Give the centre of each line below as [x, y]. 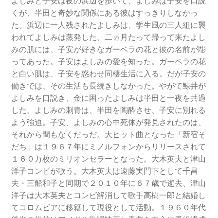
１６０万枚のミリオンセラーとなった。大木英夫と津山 [108, 159]
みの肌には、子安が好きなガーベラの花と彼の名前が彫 [108, 49]
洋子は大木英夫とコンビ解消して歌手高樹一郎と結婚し [108, 195]
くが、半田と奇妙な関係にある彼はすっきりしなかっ [104, 13]
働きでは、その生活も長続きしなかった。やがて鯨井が [108, 86]
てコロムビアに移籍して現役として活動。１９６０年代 [108, 208]
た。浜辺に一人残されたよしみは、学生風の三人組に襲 [108, 25]
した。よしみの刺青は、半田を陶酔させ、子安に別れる [108, 110]
